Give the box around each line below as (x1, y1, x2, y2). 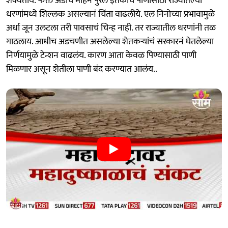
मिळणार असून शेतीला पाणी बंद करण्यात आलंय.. (6, 61, 157, 77)
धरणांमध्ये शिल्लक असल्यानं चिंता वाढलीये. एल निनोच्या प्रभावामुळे (6, 6, 215, 22)
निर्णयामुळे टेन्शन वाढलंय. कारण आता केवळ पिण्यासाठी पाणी (6, 47, 196, 63)
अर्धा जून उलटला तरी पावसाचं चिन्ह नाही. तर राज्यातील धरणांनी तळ (6, 20, 216, 36)
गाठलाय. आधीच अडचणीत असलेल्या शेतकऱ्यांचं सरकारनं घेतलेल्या (6, 34, 214, 49)
